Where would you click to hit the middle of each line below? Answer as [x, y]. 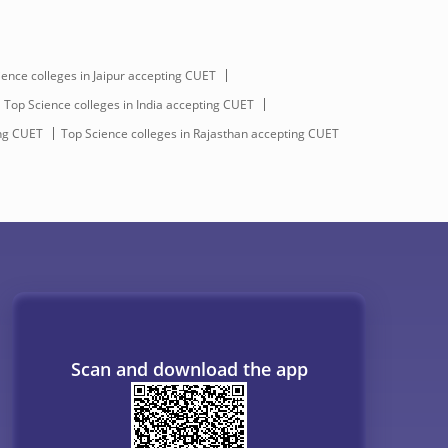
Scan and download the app [189, 369]
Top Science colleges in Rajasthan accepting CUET [199, 133]
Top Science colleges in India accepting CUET [128, 104]
